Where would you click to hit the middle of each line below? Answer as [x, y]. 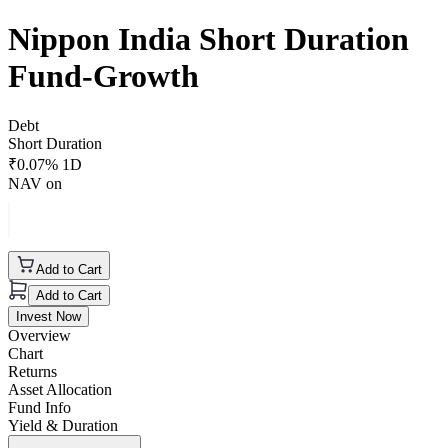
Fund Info [39, 407]
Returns [32, 371]
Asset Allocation [60, 389]
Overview [39, 335]
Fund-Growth [103, 76]
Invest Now [48, 316]
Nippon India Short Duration [208, 39]
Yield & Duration [63, 425]
